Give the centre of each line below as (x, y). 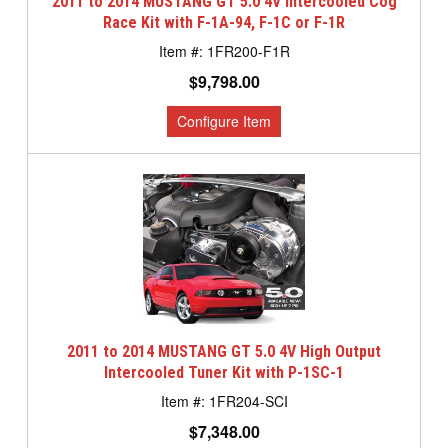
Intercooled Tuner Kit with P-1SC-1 (224, 372)
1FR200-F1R (248, 51)
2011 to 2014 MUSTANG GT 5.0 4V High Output (224, 351)
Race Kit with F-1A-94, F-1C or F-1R (224, 22)
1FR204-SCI (248, 401)
